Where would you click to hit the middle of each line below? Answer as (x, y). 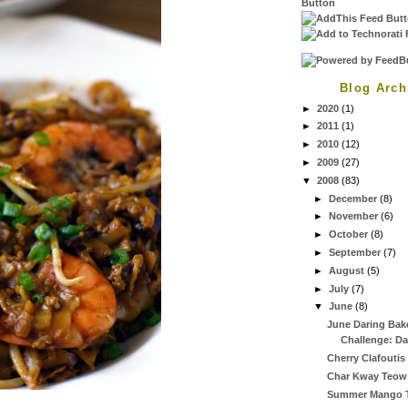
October (350, 235)
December (355, 198)
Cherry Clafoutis (366, 357)
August (348, 270)
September (357, 252)
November (355, 216)
